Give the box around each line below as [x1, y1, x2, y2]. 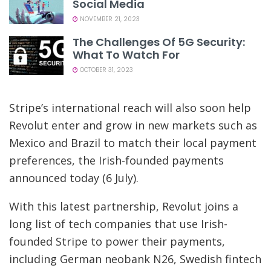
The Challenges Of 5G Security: [73, 34, 245, 50]
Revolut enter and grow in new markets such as [9, 118, 257, 133]
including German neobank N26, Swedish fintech [9, 252, 261, 267]
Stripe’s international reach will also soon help [9, 100, 251, 116]
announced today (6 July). [9, 171, 139, 186]
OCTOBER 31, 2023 [78, 65, 133, 74]
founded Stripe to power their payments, [9, 234, 225, 249]
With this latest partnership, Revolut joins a [9, 199, 238, 214]
